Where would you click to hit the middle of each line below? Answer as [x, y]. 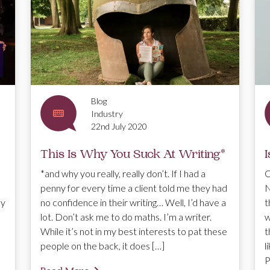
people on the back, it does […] [102, 245]
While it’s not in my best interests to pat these [134, 231]
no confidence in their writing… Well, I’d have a [133, 202]
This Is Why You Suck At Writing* [133, 154]
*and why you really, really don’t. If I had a [123, 173]
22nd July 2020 [119, 126]
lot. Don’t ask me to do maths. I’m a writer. [126, 216]
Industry [107, 113]
